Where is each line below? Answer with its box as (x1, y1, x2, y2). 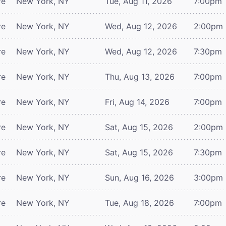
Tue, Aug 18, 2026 (105, 197, 174, 208)
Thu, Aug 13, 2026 (105, 71, 175, 82)
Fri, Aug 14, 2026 (105, 96, 169, 107)
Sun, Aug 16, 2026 (105, 172, 174, 183)
